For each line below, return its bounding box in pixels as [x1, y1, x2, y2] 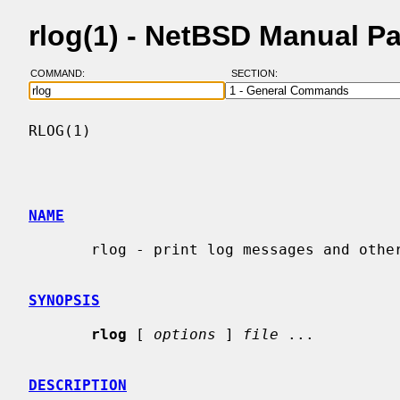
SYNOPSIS [29, 291, 100, 309]
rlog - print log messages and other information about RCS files [29, 240, 91, 258]
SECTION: [230, 68, 286, 79]
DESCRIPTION [29, 376, 127, 394]
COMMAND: [29, 68, 96, 79]
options [154, 325, 216, 343]
